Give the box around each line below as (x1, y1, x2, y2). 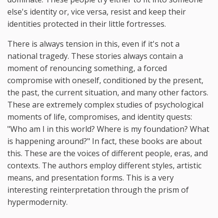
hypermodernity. (7, 196, 68, 207)
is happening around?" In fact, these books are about (7, 135, 202, 146)
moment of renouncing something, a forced (7, 62, 167, 73)
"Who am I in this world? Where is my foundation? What (7, 123, 209, 134)
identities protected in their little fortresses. (7, 18, 166, 29)
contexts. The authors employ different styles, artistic (7, 160, 201, 171)
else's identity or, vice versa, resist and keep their (7, 6, 186, 17)
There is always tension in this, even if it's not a (7, 38, 180, 49)
